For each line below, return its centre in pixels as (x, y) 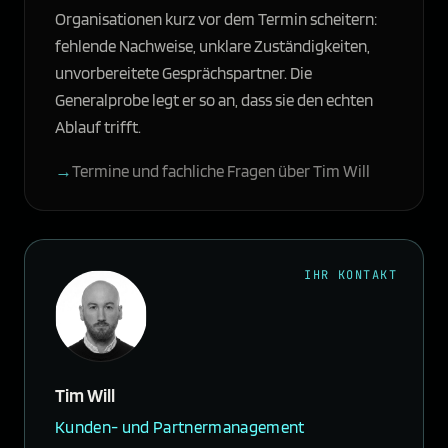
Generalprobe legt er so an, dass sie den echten (214, 100)
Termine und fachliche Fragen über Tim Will (221, 171)
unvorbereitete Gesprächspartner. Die (183, 73)
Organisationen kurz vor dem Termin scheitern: (216, 19)
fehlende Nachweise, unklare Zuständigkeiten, (212, 46)
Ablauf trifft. (98, 127)
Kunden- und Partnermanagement (180, 427)
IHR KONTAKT (350, 275)
